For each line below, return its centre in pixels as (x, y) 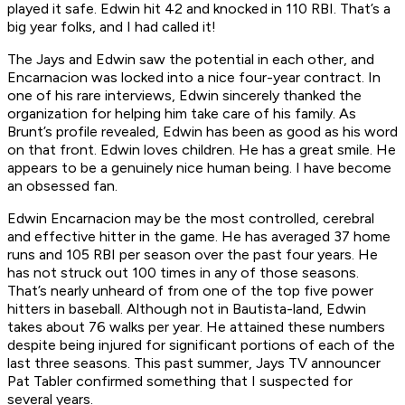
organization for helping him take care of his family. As (182, 114)
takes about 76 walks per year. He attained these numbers (196, 327)
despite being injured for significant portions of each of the (201, 345)
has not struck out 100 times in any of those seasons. (183, 273)
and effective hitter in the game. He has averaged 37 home (199, 237)
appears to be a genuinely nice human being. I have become (199, 168)
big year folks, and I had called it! (112, 27)
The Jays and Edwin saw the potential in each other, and (191, 60)
